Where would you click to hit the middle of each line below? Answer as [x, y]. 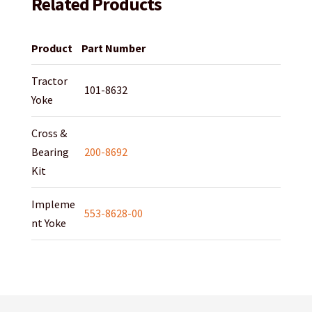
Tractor [49, 81]
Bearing [50, 152]
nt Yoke [48, 223]
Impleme [53, 204]
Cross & [49, 133]
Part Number [113, 48]
